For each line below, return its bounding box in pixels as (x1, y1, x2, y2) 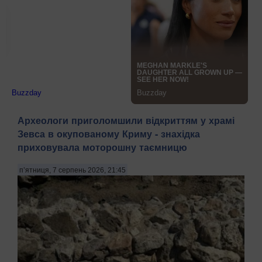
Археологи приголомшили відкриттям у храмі (18, 113, 235, 127)
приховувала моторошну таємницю (18, 140, 187, 154)
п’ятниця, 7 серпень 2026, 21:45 (19, 166, 126, 174)
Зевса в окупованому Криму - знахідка (18, 127, 200, 141)
